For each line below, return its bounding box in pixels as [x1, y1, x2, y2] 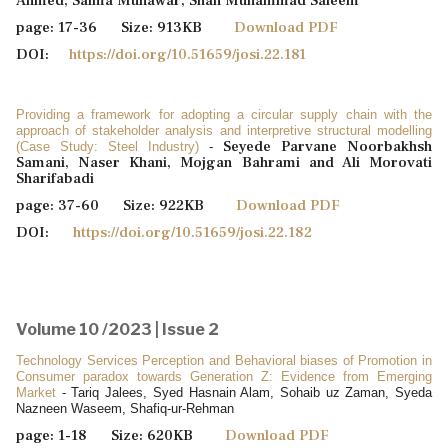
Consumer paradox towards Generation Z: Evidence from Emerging [16, 368, 432, 384]
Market [16, 384, 62, 400]
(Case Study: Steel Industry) [16, 138, 199, 154]
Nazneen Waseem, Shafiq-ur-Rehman [16, 400, 234, 416]
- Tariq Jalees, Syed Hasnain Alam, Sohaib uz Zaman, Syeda [61, 384, 433, 400]
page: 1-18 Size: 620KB [16, 425, 225, 445]
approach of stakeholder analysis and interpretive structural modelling [16, 122, 432, 138]
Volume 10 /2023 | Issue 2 [16, 319, 219, 339]
